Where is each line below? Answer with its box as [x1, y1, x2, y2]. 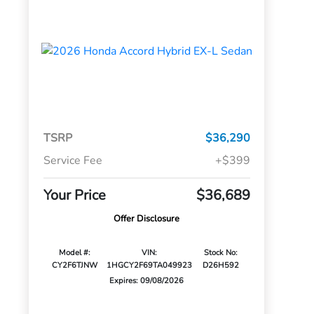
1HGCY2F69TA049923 [107, 260, 193, 271]
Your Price [43, 186, 106, 205]
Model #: [59, 247, 91, 259]
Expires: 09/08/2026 [109, 275, 184, 287]
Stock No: [204, 247, 238, 259]
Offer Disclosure [114, 212, 180, 226]
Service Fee [43, 153, 102, 169]
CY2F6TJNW [52, 260, 98, 271]
